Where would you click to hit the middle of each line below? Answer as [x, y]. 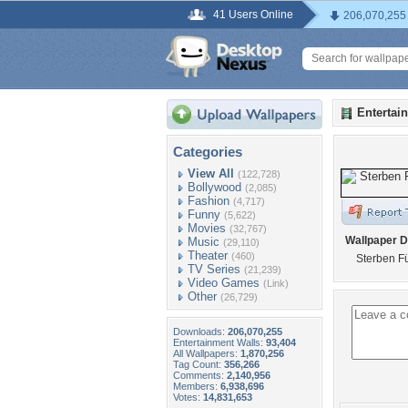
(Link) [276, 283]
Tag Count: [199, 364]
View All [211, 173]
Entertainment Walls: [219, 342]
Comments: [200, 375]
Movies [207, 228]
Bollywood [214, 187]
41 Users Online [253, 15]
